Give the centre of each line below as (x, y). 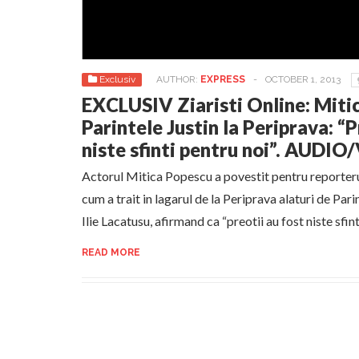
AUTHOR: (178, 79)
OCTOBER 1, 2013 (303, 79)
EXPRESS (223, 79)
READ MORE (111, 252)
